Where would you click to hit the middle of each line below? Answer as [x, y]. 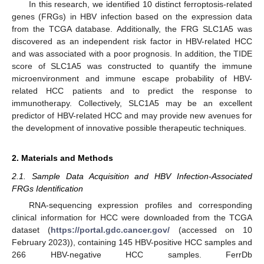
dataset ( [32, 230]
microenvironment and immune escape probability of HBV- [132, 78]
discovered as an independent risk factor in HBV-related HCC [132, 41]
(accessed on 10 [211, 230]
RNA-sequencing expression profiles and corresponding [140, 205]
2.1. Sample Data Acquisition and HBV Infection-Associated [132, 176]
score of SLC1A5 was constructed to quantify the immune [132, 66]
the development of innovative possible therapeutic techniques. [129, 128]
